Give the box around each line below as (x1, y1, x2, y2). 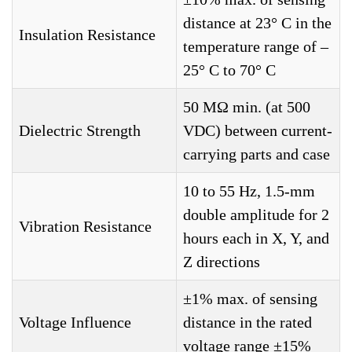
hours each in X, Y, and (183, 229, 329, 247)
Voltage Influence (19, 313, 131, 331)
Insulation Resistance (19, 26, 156, 43)
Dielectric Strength (19, 122, 141, 139)
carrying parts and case (183, 145, 330, 163)
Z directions (183, 253, 260, 270)
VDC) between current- (183, 122, 332, 139)
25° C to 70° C (183, 61, 276, 79)
